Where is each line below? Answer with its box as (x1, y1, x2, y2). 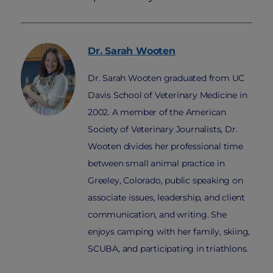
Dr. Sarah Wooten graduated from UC (88, 73, 245, 84)
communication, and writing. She (88, 209, 227, 221)
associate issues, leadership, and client (88, 192, 246, 204)
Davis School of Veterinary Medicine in (88, 90, 247, 101)
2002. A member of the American (88, 107, 227, 118)
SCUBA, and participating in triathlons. (88, 243, 249, 255)
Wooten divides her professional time (88, 141, 243, 152)
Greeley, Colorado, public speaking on (88, 175, 243, 186)
